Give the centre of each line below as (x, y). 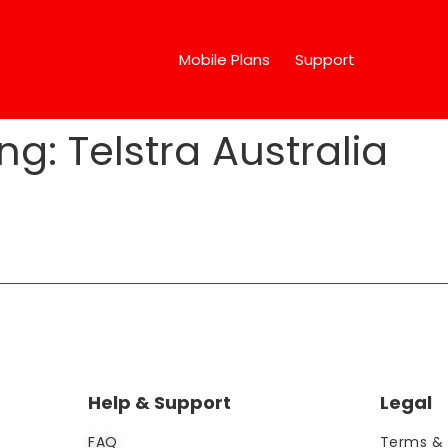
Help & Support (160, 403)
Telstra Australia (228, 151)
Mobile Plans (225, 59)
